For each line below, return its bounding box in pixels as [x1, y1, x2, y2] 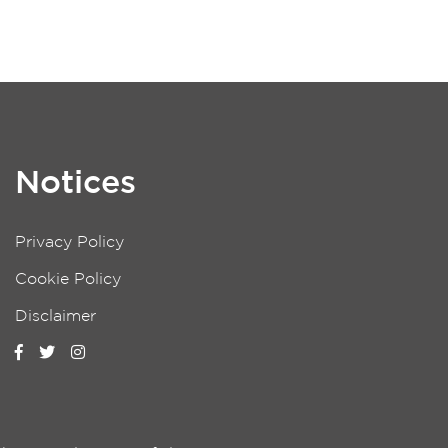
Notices [15, 170, 136, 199]
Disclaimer [15, 308, 96, 324]
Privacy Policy [15, 235, 124, 251]
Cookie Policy [15, 272, 121, 288]
